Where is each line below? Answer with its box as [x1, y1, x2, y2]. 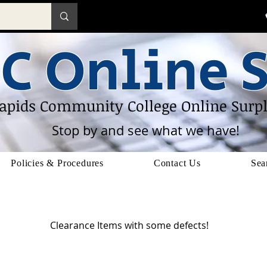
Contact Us [153, 157, 201, 168]
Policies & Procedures [11, 157, 104, 168]
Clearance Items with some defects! [50, 218, 209, 232]
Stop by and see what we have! [52, 121, 240, 139]
